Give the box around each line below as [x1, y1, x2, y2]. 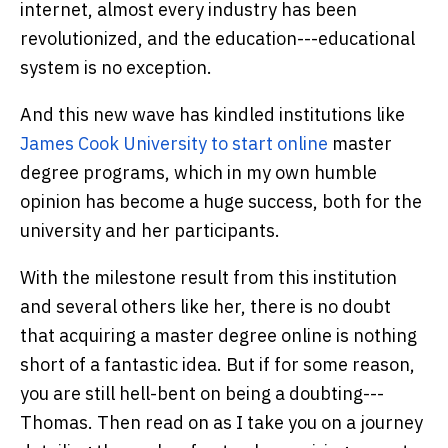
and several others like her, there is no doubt [20, 295, 391, 319]
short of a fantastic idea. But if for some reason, [20, 353, 415, 377]
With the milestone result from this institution [20, 266, 397, 290]
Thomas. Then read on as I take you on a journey [20, 411, 423, 435]
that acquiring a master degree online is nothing [20, 324, 417, 348]
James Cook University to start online [20, 132, 328, 156]
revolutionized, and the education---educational [20, 27, 415, 51]
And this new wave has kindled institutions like [20, 103, 405, 127]
